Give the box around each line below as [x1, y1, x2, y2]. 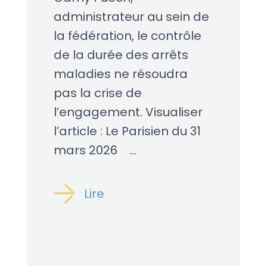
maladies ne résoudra [53, 66, 188, 83]
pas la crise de [53, 85, 142, 102]
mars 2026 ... [53, 142, 136, 159]
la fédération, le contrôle [53, 27, 201, 45]
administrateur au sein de [53, 8, 209, 26]
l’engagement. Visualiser [53, 104, 203, 121]
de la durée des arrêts [53, 46, 188, 64]
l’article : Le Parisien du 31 [53, 123, 201, 140]
